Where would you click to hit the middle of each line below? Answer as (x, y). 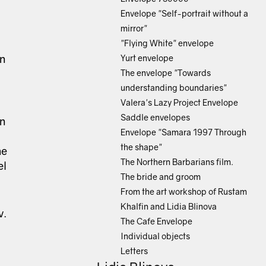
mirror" (134, 28)
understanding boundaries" (174, 88)
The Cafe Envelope (156, 221)
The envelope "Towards (166, 73)
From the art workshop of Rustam (184, 191)
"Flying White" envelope (167, 43)
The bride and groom (161, 177)
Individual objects (155, 236)
